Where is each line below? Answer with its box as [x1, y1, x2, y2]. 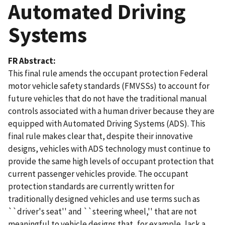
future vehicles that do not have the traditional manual [8, 92, 207, 104]
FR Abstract [8, 55, 53, 66]
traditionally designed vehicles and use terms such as [8, 193, 200, 204]
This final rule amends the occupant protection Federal [8, 67, 208, 79]
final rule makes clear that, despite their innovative [8, 130, 193, 142]
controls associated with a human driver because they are [8, 105, 214, 117]
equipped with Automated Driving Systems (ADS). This [8, 118, 205, 129]
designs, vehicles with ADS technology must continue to [8, 143, 210, 154]
